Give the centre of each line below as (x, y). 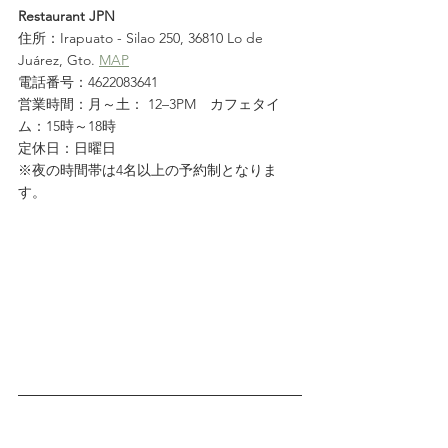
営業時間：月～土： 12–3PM (114, 104)
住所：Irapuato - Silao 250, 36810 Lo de (142, 38)
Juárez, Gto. (58, 60)
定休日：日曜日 (67, 148)
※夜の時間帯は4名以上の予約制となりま (147, 170)
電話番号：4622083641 (88, 82)
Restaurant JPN (66, 16)
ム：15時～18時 (67, 126)
